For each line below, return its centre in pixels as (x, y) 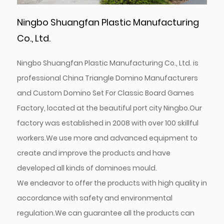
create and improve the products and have (93, 153)
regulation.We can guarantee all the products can (105, 213)
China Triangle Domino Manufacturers (130, 78)
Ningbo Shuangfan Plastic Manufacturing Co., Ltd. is (107, 63)
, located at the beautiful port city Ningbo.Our (123, 108)
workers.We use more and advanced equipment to (107, 138)
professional (39, 78)
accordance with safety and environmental (94, 198)
